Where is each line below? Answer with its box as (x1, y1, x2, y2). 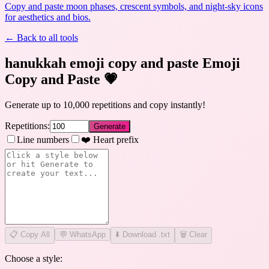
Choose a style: (5, 253, 62, 264)
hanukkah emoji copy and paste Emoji (5, 55, 240, 71)
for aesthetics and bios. (5, 11, 91, 22)
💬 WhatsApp (59, 229, 106, 239)
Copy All (20, 229, 50, 239)
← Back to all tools (5, 32, 78, 43)
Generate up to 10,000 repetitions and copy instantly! (5, 99, 205, 110)
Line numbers (17, 134, 69, 145)
